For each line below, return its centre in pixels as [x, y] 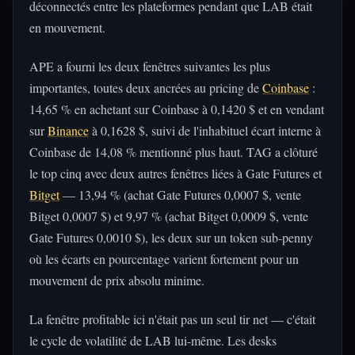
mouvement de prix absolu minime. [117, 280]
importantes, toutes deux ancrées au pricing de [146, 88]
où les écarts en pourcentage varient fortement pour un [164, 259]
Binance [68, 130]
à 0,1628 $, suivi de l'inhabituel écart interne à [205, 130]
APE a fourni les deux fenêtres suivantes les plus [150, 66]
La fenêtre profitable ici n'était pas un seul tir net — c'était [172, 319]
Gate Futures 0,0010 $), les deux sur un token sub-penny [171, 237]
